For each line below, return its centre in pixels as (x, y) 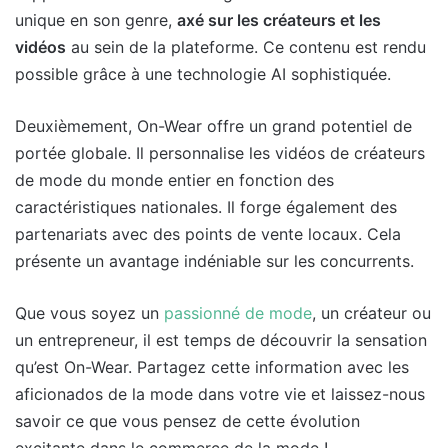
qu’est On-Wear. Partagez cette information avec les (212, 366)
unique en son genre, (96, 19)
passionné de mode (238, 312)
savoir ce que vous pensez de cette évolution (187, 420)
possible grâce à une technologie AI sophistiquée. (203, 73)
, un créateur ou (371, 312)
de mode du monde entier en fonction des (174, 179)
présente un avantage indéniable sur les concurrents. (214, 260)
